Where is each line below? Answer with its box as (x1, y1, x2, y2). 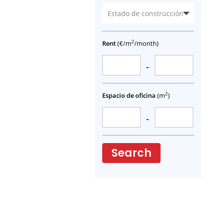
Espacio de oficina (102, 91, 157, 100)
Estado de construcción (108, 8, 183, 18)
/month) (134, 39, 159, 48)
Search (111, 145, 151, 161)
